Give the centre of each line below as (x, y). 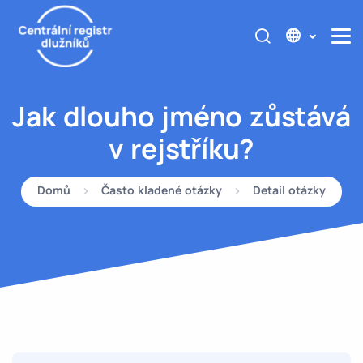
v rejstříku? (181, 148)
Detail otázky (289, 190)
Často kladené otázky (162, 190)
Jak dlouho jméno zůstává (181, 116)
